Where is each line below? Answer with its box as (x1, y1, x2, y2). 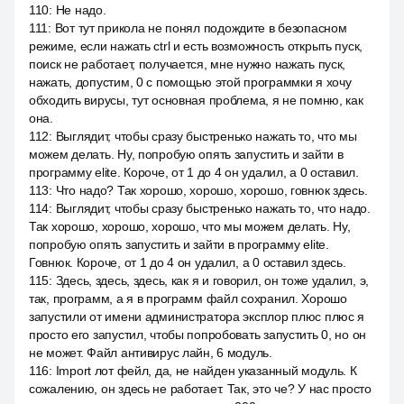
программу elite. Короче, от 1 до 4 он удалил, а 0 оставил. (29, 165, 359, 179)
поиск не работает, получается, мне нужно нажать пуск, (29, 57, 346, 71)
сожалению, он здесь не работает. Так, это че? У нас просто (29, 381, 372, 396)
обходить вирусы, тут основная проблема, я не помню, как (29, 93, 363, 107)
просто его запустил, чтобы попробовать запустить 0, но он (29, 327, 367, 342)
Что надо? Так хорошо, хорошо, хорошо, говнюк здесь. (55, 183, 368, 197)
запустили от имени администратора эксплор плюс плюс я (29, 309, 365, 324)
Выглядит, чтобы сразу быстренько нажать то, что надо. (55, 201, 371, 216)
